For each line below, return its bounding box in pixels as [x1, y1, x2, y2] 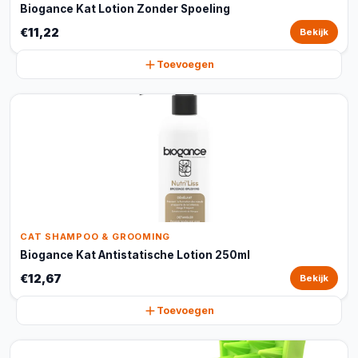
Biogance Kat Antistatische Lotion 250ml [20, 249, 250, 261]
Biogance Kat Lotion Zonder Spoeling [20, 2, 230, 15]
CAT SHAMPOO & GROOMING [20, 231, 171, 242]
